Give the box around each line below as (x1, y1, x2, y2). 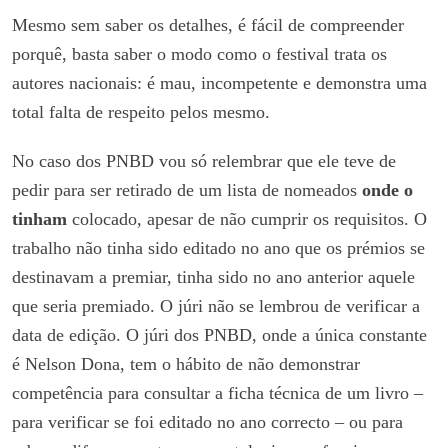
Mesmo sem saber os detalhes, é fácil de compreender (12, 14, 404, 35)
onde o (362, 179, 413, 200)
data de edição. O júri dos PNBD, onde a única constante (12, 324, 427, 345)
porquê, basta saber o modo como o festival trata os (12, 43, 387, 64)
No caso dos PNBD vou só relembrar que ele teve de (12, 150, 396, 171)
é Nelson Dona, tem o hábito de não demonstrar (12, 353, 360, 374)
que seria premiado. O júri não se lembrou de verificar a (12, 295, 420, 316)
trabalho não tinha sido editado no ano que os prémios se (12, 237, 425, 258)
